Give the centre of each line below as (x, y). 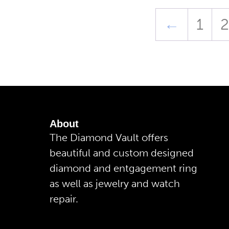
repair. (64, 199)
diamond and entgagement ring (123, 168)
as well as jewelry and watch (115, 183)
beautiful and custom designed (122, 153)
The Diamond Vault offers (109, 137)
